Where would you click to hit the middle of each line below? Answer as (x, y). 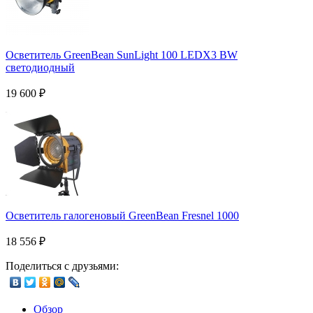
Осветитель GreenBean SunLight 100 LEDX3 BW (122, 54)
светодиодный (40, 67)
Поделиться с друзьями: (62, 265)
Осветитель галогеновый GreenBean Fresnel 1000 (122, 215)
